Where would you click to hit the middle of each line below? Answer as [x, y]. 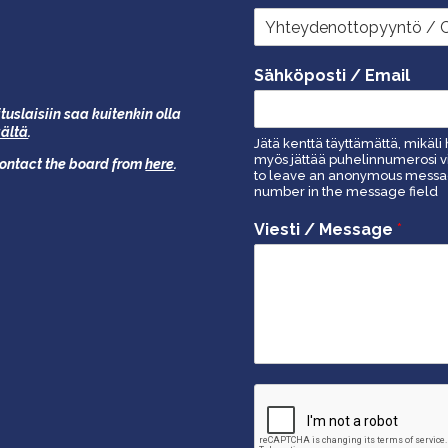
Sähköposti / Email [331, 76]
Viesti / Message [325, 230]
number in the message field [345, 192]
